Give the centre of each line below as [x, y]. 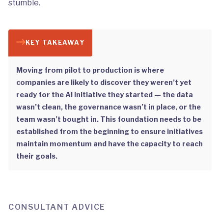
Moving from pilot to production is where [90, 70]
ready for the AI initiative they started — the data [104, 95]
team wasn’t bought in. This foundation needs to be [109, 120]
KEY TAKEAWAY [55, 42]
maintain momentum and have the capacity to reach [109, 144]
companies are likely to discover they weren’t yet [104, 83]
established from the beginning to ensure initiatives [109, 132]
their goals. [37, 156]
